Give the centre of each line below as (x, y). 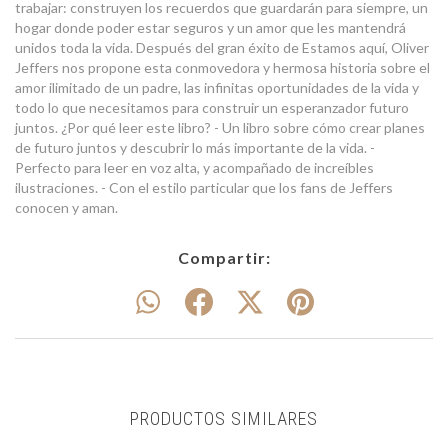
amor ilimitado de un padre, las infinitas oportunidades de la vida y (217, 87)
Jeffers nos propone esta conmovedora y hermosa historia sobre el (222, 67)
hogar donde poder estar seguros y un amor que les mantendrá (210, 27)
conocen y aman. (66, 207)
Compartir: (224, 257)
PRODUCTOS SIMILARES (224, 418)
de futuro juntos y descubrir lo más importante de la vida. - (195, 147)
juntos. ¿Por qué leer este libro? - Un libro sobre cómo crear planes (220, 127)
